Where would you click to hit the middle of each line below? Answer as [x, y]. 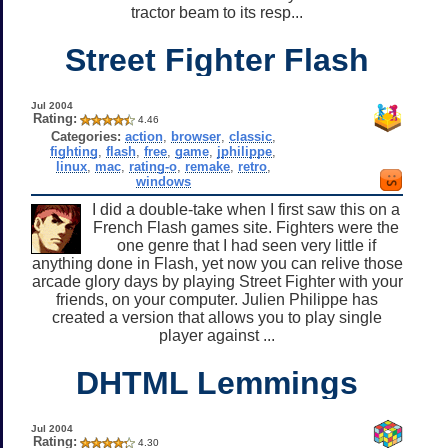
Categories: [85, 136]
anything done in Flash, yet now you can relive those [217, 263]
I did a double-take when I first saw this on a [246, 209]
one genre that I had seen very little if [246, 245]
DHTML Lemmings [217, 382]
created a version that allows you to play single [217, 317]
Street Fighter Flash [217, 59]
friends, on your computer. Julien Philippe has [217, 299]
